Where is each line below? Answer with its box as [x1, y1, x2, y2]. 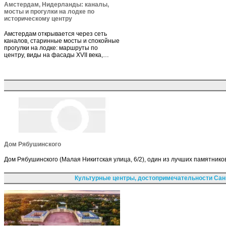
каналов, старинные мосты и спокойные [4, 37, 120, 44]
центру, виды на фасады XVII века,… [4, 51, 109, 59]
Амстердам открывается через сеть [4, 30, 107, 37]
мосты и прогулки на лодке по [4, 8, 94, 15]
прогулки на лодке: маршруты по [4, 44, 98, 51]
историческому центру [4, 15, 72, 22]
